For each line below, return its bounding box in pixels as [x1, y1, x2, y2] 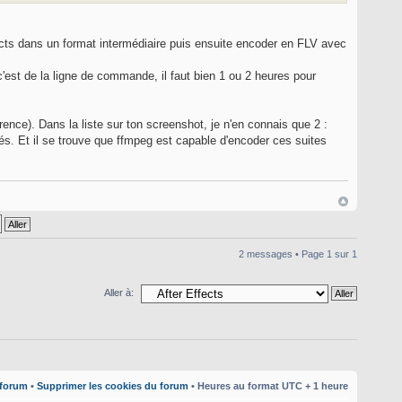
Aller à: [104, 287, 134, 299]
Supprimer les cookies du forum [37, 380, 188, 391]
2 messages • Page [239, 249, 327, 260]
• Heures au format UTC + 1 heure [188, 380, 348, 391]
